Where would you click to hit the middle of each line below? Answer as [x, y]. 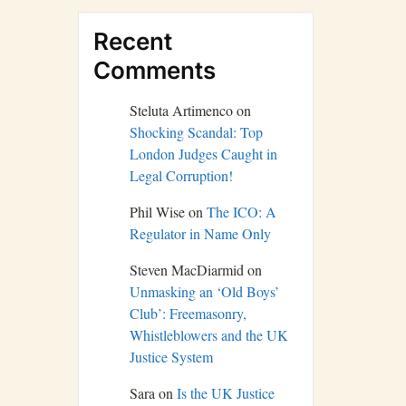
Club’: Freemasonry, [188, 313]
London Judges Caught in [203, 153]
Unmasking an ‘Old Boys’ [204, 291]
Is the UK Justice [226, 392]
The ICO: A [242, 211]
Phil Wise [157, 211]
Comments [155, 70]
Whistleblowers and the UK [209, 334]
